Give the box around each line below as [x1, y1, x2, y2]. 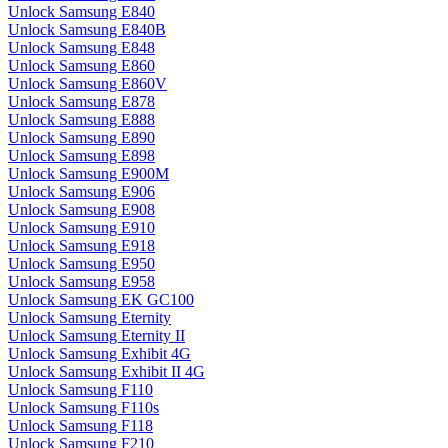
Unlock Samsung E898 [8, 147, 155, 165]
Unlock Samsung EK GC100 [8, 291, 194, 309]
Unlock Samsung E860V [8, 75, 167, 93]
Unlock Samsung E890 [8, 129, 155, 147]
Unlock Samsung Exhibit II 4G [8, 363, 205, 381]
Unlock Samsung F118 [8, 417, 153, 435]
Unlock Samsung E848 [8, 39, 155, 57]
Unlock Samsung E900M [8, 165, 169, 183]
